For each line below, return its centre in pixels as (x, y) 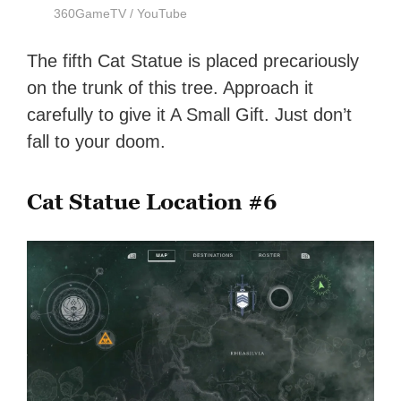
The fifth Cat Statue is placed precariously (193, 61)
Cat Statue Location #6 (153, 202)
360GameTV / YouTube (121, 14)
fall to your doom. (97, 142)
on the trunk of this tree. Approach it (171, 88)
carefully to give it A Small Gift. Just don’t (190, 115)
